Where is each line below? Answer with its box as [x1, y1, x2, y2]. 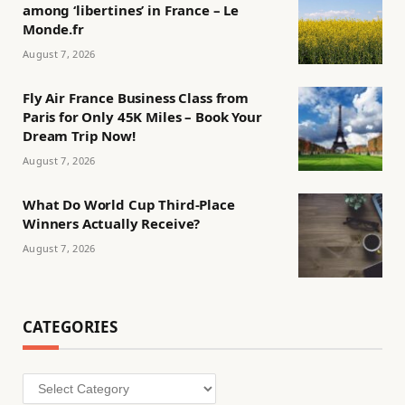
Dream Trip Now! [23, 127, 136, 146]
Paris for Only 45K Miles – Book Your [23, 108, 262, 127]
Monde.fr [23, 20, 84, 39]
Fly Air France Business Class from [23, 89, 249, 108]
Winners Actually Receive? [23, 214, 201, 233]
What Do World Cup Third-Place [23, 195, 235, 214]
